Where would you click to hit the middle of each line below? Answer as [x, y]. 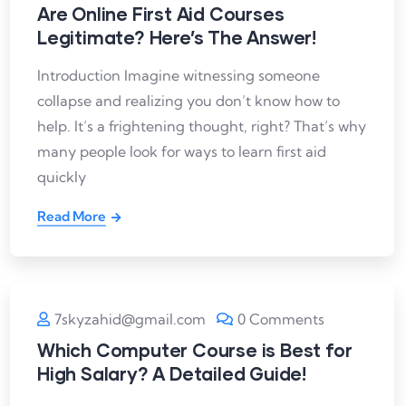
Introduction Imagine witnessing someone [179, 75]
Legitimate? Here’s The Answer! [177, 37]
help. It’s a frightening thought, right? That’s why [202, 126]
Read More [72, 216]
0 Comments [281, 319]
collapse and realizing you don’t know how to [188, 101]
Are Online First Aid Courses [161, 14]
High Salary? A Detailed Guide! [172, 373]
